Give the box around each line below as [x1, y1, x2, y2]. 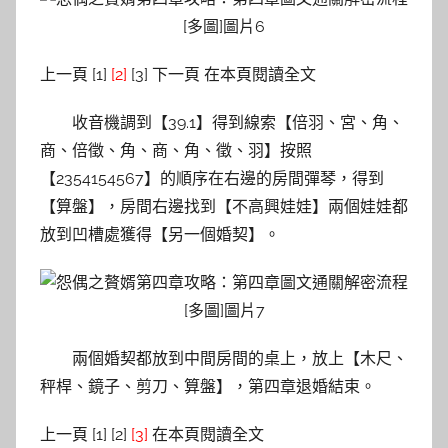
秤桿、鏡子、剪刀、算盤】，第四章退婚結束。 [40, 377, 376, 397]
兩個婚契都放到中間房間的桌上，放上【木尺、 [72, 349, 408, 369]
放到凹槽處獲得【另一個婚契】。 [40, 225, 280, 245]
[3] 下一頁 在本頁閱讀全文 [127, 65, 316, 85]
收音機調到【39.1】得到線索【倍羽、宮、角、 [72, 113, 404, 133]
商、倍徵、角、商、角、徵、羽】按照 [40, 141, 312, 161]
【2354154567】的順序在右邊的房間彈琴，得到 [40, 169, 384, 189]
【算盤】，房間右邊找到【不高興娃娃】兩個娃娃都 [40, 197, 408, 217]
